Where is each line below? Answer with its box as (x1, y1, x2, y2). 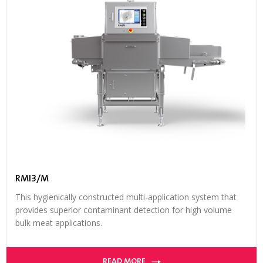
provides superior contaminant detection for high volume (15, 204, 232, 215)
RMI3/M (15, 174, 49, 184)
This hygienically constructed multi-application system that (15, 191, 237, 203)
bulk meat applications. (15, 217, 102, 228)
